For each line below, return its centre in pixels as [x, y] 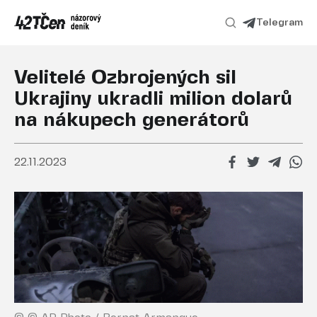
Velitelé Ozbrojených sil [125, 78]
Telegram [279, 22]
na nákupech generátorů [132, 121]
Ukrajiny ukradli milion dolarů [153, 99]
